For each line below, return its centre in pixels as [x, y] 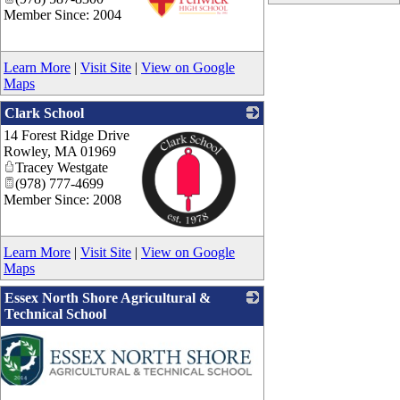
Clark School [44, 112]
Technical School [55, 313]
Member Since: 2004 [62, 14]
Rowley [25, 151]
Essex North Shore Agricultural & [108, 297]
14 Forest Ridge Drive [67, 135]
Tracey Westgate [62, 167]
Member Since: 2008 [62, 199]
